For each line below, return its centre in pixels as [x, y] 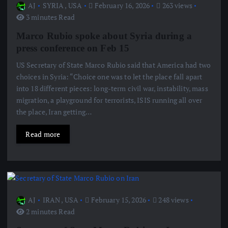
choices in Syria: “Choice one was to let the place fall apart [109, 77]
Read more [43, 134]
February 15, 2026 [118, 200]
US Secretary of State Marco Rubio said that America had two [113, 65]
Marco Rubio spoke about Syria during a [104, 36]
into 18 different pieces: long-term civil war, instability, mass [112, 88]
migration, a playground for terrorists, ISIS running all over [109, 100]
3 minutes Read [49, 17]
